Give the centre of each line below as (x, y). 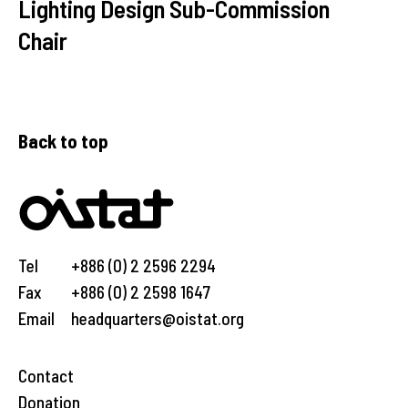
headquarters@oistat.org (158, 318)
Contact (46, 376)
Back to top (63, 141)
